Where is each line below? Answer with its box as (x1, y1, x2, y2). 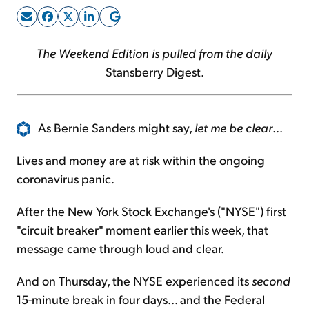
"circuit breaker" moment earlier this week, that (17, 221, 268, 238)
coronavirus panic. (17, 170, 114, 187)
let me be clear (195, 119, 272, 135)
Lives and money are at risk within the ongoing (17, 152, 265, 168)
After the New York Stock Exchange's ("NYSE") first (17, 203, 286, 219)
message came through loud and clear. (17, 240, 224, 257)
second (252, 272, 290, 289)
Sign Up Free (109, 30, 200, 50)
